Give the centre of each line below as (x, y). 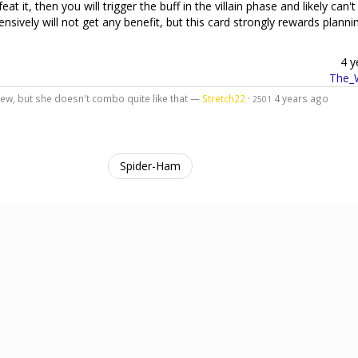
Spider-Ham (150, 165)
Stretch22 (223, 98)
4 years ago (301, 98)
